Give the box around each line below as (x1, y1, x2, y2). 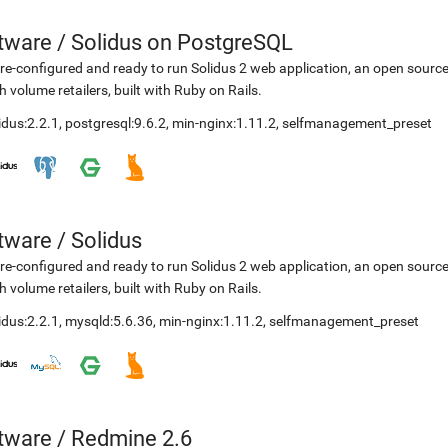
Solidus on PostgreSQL (71, 30, 293, 55)
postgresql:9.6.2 (65, 115, 166, 131)
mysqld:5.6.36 (65, 313, 153, 329)
